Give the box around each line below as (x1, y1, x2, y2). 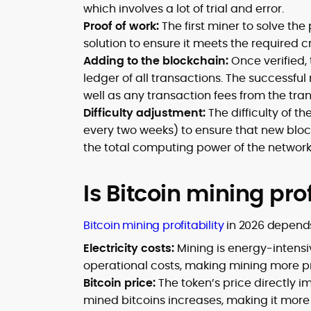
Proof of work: (83, 18, 159, 34)
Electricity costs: (83, 240, 174, 256)
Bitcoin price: (83, 275, 155, 291)
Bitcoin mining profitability (83, 217, 224, 233)
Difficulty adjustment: (83, 105, 205, 121)
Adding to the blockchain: (83, 53, 228, 69)
